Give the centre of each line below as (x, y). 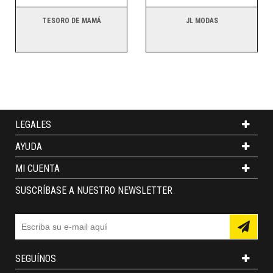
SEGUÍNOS (36, 259)
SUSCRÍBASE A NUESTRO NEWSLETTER (94, 190)
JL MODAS (202, 21)
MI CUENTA (37, 168)
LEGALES (33, 125)
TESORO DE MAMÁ (71, 21)
